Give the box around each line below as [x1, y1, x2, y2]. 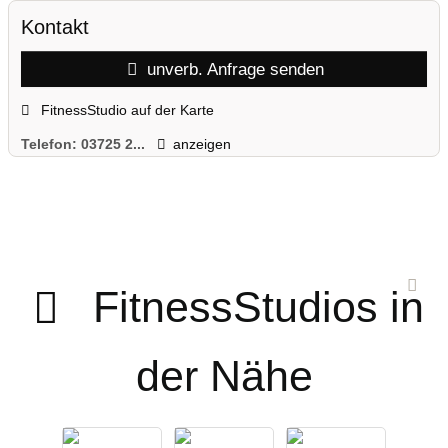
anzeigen [172, 136, 231, 153]
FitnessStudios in [92, 282, 424, 331]
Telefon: [21, 136, 81, 153]
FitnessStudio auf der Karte [36, 101, 214, 118]
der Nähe [135, 351, 313, 400]
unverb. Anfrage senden [142, 59, 325, 80]
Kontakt [21, 16, 89, 39]
